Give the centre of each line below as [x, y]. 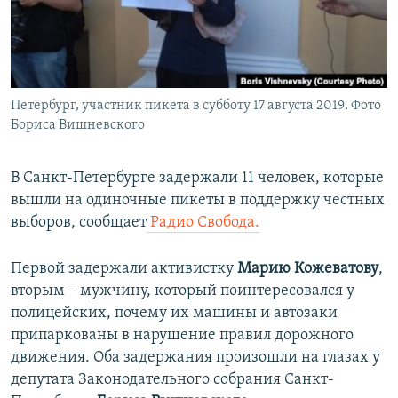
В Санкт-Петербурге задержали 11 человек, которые [197, 179]
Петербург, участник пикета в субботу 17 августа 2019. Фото [196, 106]
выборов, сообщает [79, 223]
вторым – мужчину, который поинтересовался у [183, 291]
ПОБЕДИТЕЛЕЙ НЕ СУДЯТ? [99, 16]
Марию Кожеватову [308, 269]
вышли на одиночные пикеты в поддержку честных [198, 201]
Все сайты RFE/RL [91, 136]
